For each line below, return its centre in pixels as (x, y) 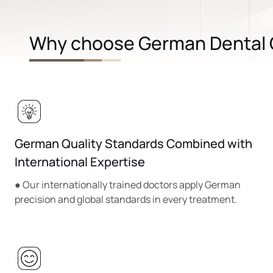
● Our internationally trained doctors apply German (128, 185)
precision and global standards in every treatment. (126, 200)
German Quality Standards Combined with (133, 144)
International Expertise (80, 162)
